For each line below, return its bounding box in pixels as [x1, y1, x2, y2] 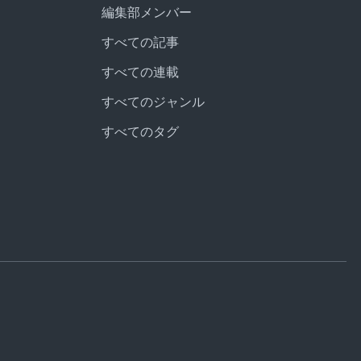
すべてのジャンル [102, 94, 205, 110]
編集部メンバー [102, 5, 192, 21]
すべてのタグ [102, 124, 179, 140]
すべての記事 [102, 35, 179, 51]
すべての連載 [102, 64, 179, 81]
